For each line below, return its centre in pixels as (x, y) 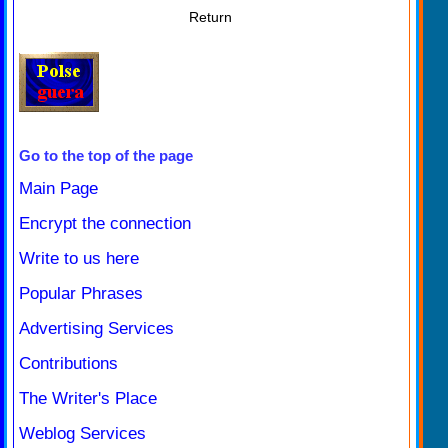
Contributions (68, 363)
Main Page (58, 188)
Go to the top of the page (106, 155)
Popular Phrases (81, 293)
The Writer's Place (88, 398)
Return (210, 16)
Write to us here (79, 258)
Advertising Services (96, 328)
